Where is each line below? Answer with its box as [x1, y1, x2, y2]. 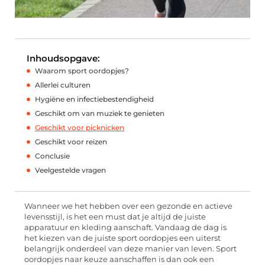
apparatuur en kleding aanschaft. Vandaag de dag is [24, 223, 227, 232]
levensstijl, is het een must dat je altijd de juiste [24, 212, 206, 222]
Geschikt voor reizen [35, 137, 107, 147]
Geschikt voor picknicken [35, 123, 124, 132]
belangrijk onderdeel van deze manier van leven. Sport [24, 244, 237, 254]
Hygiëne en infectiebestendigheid [35, 95, 154, 104]
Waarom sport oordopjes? [35, 66, 129, 76]
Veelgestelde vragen [35, 166, 106, 175]
